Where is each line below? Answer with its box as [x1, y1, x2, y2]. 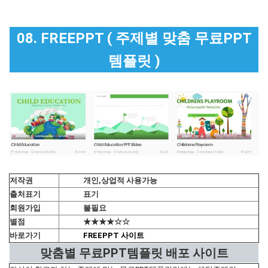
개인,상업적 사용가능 [83, 175, 157, 185]
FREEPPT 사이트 [83, 230, 146, 240]
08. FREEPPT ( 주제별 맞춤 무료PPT [16, 30, 252, 47]
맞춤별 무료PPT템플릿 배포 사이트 [39, 245, 229, 260]
